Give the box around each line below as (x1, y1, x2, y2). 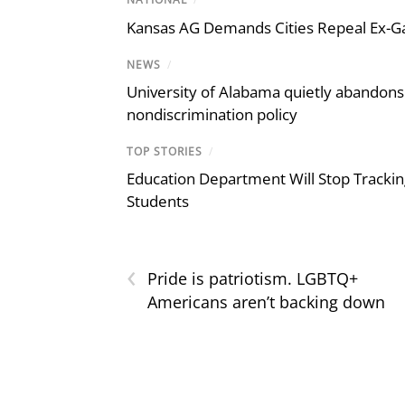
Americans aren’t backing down (147, 290, 385, 313)
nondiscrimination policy (127, 103, 297, 125)
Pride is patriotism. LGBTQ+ (147, 267, 358, 289)
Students (127, 190, 189, 212)
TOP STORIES (127, 143, 202, 159)
